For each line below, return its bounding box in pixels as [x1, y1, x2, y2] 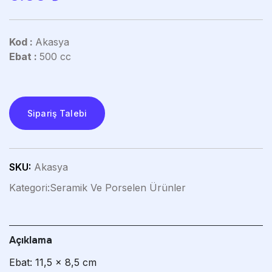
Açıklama [9, 233, 52, 246]
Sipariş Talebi [27, 107, 87, 118]
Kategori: [9, 181, 50, 194]
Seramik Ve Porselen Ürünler [50, 181, 186, 194]
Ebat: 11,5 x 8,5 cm [9, 256, 97, 268]
